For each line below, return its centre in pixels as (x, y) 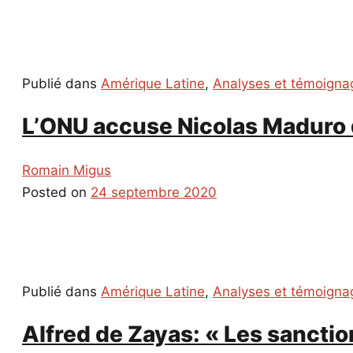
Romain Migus (67, 170)
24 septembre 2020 (154, 192)
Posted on (56, 192)
